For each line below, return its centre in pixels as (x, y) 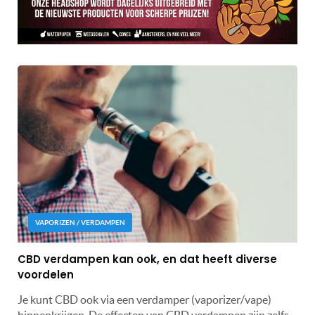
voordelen (46, 275)
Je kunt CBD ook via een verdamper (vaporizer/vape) (144, 300)
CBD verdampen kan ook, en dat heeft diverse (147, 259)
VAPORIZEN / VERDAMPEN (80, 223)
